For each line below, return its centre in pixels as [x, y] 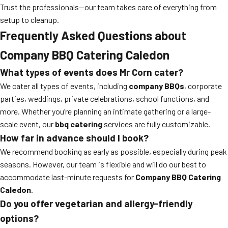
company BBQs [156, 86]
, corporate [203, 86]
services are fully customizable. [156, 124]
